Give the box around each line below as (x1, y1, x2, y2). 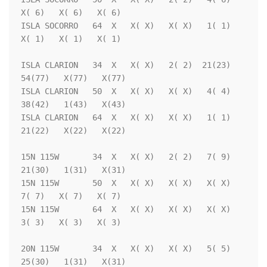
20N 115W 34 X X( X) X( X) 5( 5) (21, 244, 231, 254)
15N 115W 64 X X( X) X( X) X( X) (21, 204, 231, 215)
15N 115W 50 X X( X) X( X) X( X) (21, 178, 231, 188)
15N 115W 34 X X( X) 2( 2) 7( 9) (21, 152, 231, 162)
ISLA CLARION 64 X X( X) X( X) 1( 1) (21, 113, 231, 123)
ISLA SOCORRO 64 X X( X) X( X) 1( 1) (21, 21, 231, 31)
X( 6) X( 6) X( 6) (21, 8, 121, 18)
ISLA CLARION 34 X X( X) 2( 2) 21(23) (21, 60, 231, 70)
